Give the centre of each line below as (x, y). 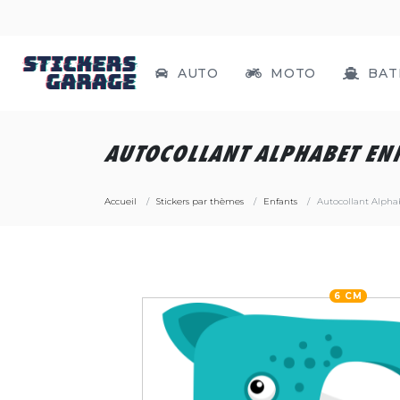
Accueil (121, 201)
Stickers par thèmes (200, 201)
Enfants (280, 201)
